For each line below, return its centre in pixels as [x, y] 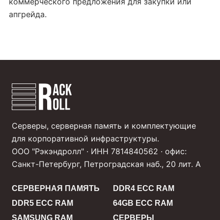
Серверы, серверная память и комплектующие [104, 126]
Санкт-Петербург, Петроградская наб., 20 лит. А [106, 164]
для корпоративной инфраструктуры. [85, 139]
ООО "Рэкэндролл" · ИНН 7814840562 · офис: [99, 151]
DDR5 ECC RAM [42, 203]
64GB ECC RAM [143, 203]
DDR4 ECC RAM [144, 189]
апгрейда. [28, 14]
